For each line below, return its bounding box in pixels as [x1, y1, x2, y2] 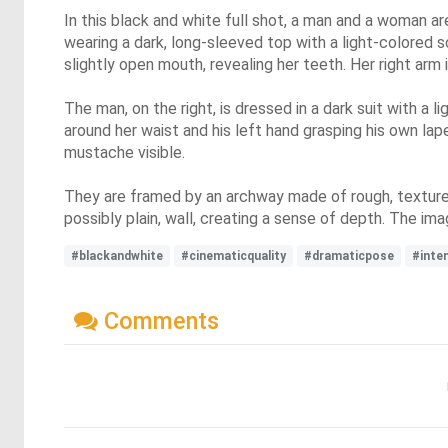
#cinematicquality [181, 248, 286, 263]
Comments [98, 306, 219, 335]
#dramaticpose [304, 248, 394, 263]
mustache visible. [64, 142, 185, 162]
